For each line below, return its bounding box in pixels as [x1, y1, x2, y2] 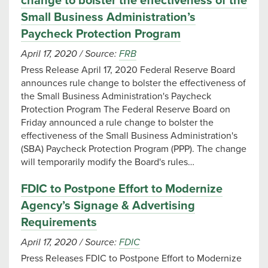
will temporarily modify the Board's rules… [21, 156, 194, 168]
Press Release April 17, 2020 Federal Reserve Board [21, 64, 235, 76]
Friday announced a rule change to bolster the [21, 117, 214, 129]
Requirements [21, 215, 97, 230]
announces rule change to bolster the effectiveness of [21, 77, 246, 89]
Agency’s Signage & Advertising [21, 199, 195, 213]
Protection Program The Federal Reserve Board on [21, 103, 230, 115]
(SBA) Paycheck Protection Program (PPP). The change [21, 143, 246, 155]
